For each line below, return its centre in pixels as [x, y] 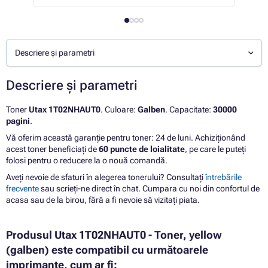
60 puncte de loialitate [142, 149]
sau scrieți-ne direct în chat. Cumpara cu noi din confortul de [149, 189]
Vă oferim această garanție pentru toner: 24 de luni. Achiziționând [126, 138]
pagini [18, 121]
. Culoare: [119, 110]
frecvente [22, 189]
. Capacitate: [189, 110]
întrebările [223, 177]
